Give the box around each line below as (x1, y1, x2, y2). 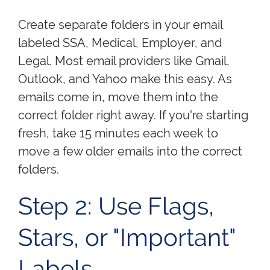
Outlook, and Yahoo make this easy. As (18, 71, 232, 86)
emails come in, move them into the (18, 89, 218, 104)
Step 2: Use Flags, (18, 191, 214, 220)
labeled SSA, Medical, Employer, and (18, 35, 222, 50)
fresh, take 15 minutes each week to (18, 125, 218, 140)
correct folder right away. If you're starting (18, 107, 248, 122)
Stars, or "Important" (18, 222, 236, 251)
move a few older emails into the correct (18, 143, 242, 159)
